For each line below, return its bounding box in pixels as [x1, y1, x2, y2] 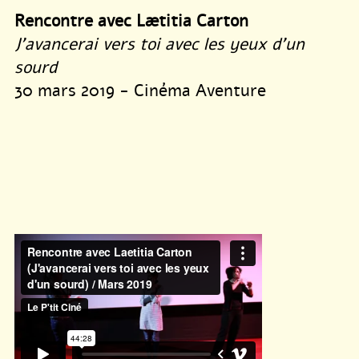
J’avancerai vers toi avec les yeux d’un [14, 32, 305, 55]
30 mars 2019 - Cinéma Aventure [14, 79, 266, 102]
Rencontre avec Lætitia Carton [14, 9, 248, 32]
